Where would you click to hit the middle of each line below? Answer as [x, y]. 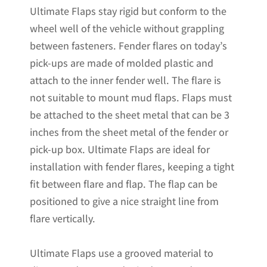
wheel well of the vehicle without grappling [127, 29]
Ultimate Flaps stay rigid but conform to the [128, 11]
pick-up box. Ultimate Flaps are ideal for [120, 150]
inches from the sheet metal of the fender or [129, 132]
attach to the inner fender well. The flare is [125, 80]
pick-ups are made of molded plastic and [122, 63]
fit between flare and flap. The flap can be [124, 184]
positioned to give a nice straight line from [124, 201]
